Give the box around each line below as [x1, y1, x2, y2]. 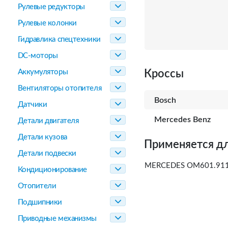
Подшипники [17, 198, 62, 206]
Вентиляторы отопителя [17, 84, 102, 92]
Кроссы [144, 68, 184, 79]
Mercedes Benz [154, 116, 211, 124]
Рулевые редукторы [17, 3, 85, 11]
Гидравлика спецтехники [17, 36, 101, 43]
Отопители [17, 182, 56, 190]
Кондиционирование [17, 166, 87, 174]
